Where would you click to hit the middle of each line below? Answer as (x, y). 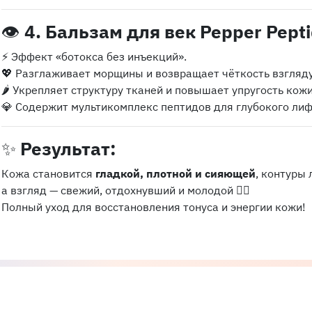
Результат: (68, 148)
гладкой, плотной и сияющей (175, 173)
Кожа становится (48, 173)
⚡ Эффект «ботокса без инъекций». (94, 56)
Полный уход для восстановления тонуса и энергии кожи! (154, 207)
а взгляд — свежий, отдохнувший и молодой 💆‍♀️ (126, 190)
